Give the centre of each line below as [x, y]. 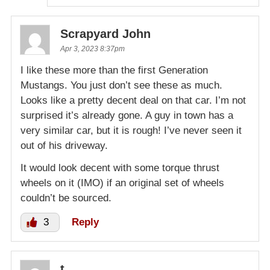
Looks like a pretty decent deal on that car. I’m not [133, 100]
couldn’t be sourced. [66, 198]
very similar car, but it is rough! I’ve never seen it [131, 130]
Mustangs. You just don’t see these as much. [121, 85]
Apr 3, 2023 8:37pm [93, 49]
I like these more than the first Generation [114, 70]
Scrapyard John [105, 33]
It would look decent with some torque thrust [120, 168]
